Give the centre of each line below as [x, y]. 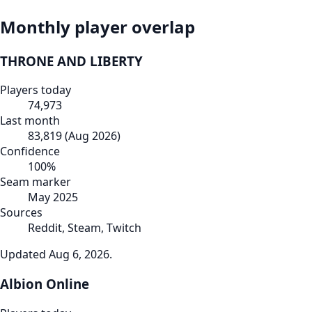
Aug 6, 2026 [79, 255]
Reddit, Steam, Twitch [85, 228]
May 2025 [53, 197]
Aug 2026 [93, 136]
